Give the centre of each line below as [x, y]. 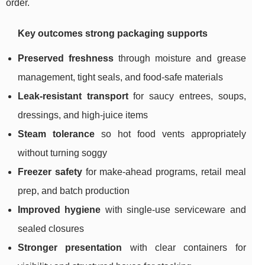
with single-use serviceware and [173, 210]
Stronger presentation [70, 248]
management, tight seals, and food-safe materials [120, 77]
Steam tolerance [56, 134]
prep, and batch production [74, 191]
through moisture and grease [180, 59]
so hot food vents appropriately [170, 134]
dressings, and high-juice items [83, 115]
